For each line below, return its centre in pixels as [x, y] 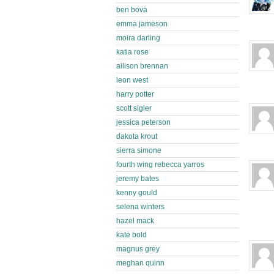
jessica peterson [143, 122]
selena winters [140, 207]
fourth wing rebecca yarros [160, 165]
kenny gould [137, 193]
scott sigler [134, 108]
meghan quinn [140, 263]
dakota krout [137, 136]
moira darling [138, 38]
